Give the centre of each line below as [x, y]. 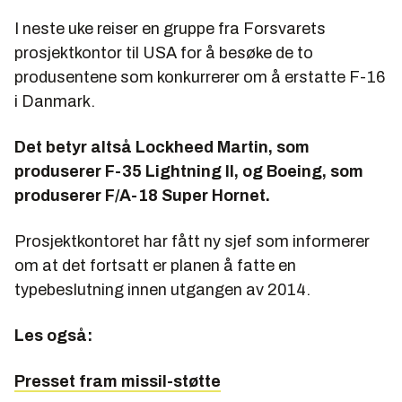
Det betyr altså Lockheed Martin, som [162, 147]
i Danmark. [55, 101]
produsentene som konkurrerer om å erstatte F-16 [200, 77]
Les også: [53, 335]
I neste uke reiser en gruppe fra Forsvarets [170, 28]
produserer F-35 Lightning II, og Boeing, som [189, 171]
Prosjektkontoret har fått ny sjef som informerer [192, 241]
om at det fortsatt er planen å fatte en [155, 265]
